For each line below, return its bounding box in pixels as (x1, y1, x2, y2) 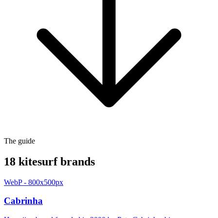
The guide (4, 136, 35, 145)
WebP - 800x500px (4, 178, 63, 186)
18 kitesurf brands (4, 155, 95, 168)
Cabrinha (4, 196, 43, 206)
